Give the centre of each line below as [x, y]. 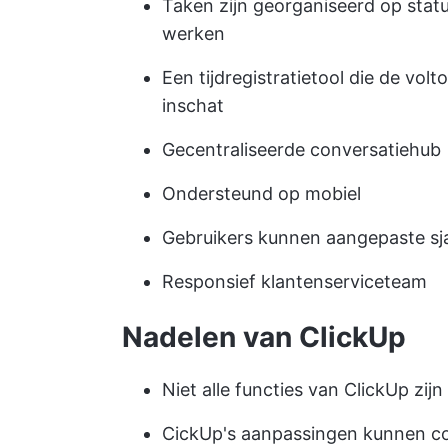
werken [193, 33]
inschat [193, 105]
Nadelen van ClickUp [264, 336]
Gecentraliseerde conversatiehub [301, 149]
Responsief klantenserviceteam [294, 281]
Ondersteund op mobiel [261, 193]
